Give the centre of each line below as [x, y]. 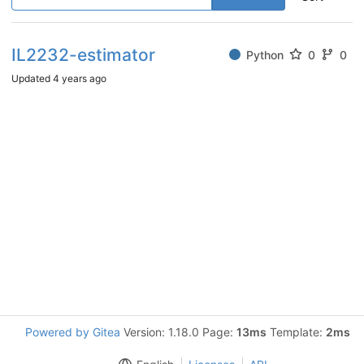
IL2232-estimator [83, 54]
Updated [32, 78]
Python [265, 54]
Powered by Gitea [73, 332]
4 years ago [80, 78]
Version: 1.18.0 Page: [178, 332]
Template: [296, 332]
